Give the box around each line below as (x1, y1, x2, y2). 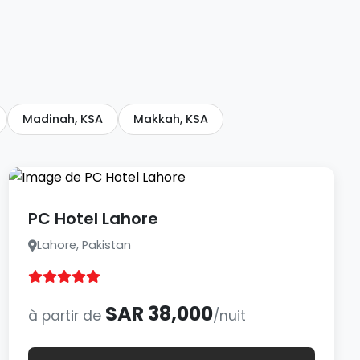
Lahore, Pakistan (36, 237, 131, 253)
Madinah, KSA (22, 111, 103, 127)
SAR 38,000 (104, 301, 213, 327)
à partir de (27, 306, 105, 325)
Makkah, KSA (133, 111, 208, 127)
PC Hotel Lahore (27, 207, 158, 230)
